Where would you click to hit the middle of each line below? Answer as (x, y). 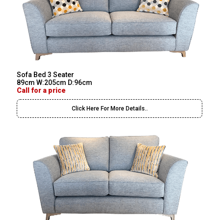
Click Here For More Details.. (110, 109)
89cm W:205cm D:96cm (55, 83)
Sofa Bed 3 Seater (46, 75)
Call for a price (41, 91)
